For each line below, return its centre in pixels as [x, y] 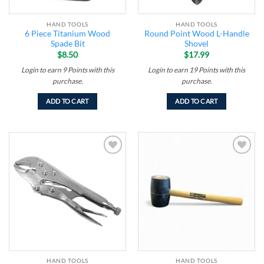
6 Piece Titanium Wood [67, 34]
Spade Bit [67, 44]
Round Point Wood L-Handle [197, 34]
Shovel [197, 44]
